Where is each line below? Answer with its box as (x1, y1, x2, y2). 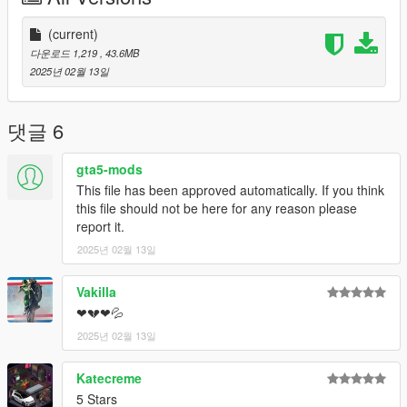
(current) (48, 24, 98, 43)
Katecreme (76, 368, 142, 387)
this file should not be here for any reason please (76, 198, 357, 217)
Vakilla (76, 282, 116, 301)
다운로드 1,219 (30, 45, 100, 60)
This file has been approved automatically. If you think (76, 180, 384, 199)
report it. (76, 216, 124, 235)
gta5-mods (76, 159, 143, 178)
